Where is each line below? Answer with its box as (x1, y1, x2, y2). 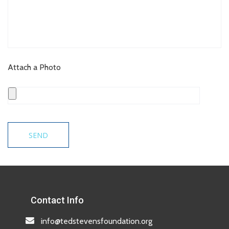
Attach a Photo (8, 62, 61, 72)
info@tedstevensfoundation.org (41, 216, 152, 226)
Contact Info (31, 195, 84, 205)
